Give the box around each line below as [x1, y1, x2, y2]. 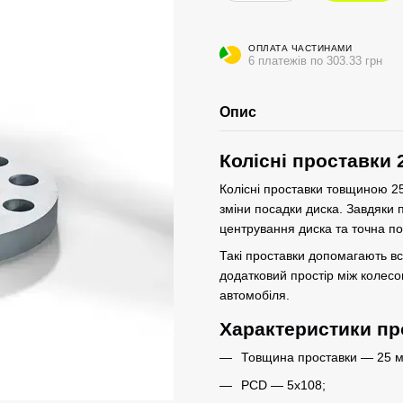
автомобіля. [219, 288, 290, 303]
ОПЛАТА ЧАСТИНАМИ [248, 42, 352, 53]
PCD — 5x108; [241, 377, 326, 392]
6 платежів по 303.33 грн [248, 53, 382, 67]
